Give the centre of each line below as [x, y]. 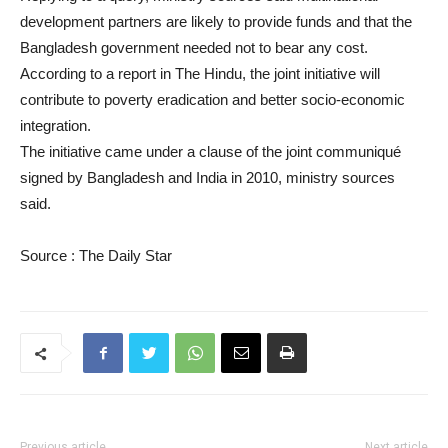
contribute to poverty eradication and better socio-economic [212, 99]
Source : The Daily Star [96, 255]
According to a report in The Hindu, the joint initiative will [200, 73]
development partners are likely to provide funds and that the [216, 21]
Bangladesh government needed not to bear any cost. [194, 47]
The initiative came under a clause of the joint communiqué [210, 151]
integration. [55, 125]
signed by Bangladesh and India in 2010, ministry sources [207, 177]
